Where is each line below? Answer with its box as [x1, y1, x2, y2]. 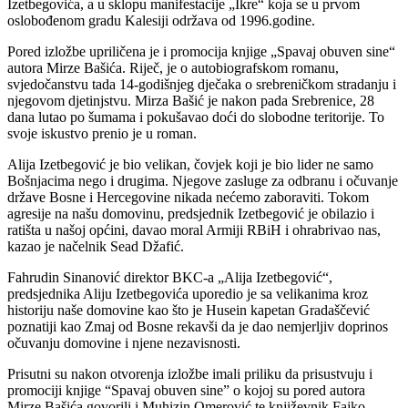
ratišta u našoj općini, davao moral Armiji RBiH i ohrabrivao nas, [7, 221, 381, 238]
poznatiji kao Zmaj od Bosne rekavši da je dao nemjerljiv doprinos [7, 318, 388, 334]
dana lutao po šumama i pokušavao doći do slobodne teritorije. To [7, 108, 384, 125]
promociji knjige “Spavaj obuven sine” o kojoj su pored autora [7, 382, 365, 398]
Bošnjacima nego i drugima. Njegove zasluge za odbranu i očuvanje [7, 172, 398, 189]
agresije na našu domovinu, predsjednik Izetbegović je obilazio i [7, 205, 374, 221]
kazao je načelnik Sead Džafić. [7, 238, 184, 254]
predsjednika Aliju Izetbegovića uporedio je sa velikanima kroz [7, 285, 368, 301]
